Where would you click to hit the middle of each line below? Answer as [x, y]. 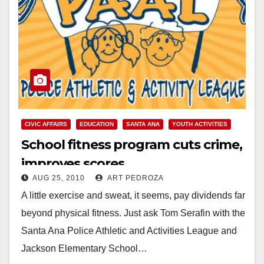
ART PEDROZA [135, 178]
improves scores [73, 163]
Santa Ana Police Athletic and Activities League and [129, 230]
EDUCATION [97, 124]
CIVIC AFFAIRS [46, 124]
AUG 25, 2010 [59, 178]
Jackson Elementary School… [84, 248]
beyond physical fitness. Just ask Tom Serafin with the [133, 213]
